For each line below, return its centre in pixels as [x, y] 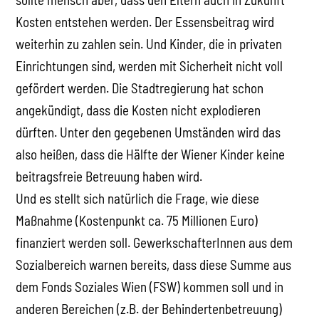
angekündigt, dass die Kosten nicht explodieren [138, 110]
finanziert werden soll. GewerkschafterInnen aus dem [155, 242]
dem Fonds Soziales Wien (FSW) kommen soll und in [150, 286]
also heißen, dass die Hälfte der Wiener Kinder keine [151, 154]
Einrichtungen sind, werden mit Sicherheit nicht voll [150, 66]
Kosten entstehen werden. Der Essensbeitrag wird [145, 21]
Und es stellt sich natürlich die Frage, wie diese [138, 198]
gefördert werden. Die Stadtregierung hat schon [140, 88]
